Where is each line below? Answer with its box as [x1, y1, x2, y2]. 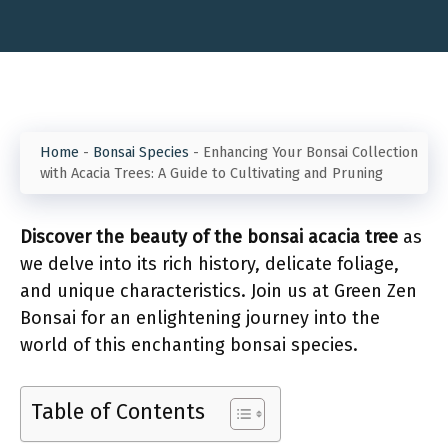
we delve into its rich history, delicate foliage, [20, 253, 399, 275]
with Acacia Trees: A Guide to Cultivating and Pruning [40, 164, 383, 182]
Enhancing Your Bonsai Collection [203, 143, 418, 161]
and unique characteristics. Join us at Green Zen [20, 280, 417, 302]
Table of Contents [31, 399, 205, 425]
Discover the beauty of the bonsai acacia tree [20, 226, 398, 248]
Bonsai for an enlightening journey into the [20, 307, 380, 329]
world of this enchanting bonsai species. [20, 334, 358, 356]
